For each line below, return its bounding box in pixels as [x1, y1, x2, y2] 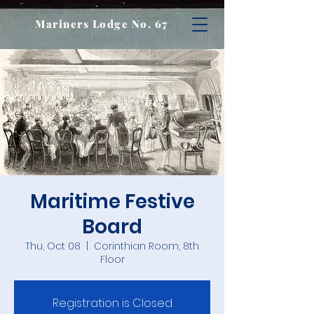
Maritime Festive [29, 188, 195, 215]
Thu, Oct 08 [25, 239, 81, 253]
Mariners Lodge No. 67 [35, 17, 168, 31]
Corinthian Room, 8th [94, 239, 199, 253]
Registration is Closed [52, 295, 172, 311]
